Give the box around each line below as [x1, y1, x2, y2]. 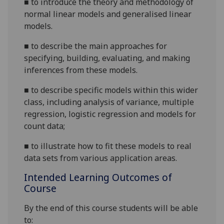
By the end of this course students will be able [24, 202, 198, 214]
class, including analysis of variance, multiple [24, 96, 194, 108]
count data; [24, 120, 65, 132]
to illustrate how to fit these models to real [31, 140, 192, 152]
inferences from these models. [24, 64, 138, 76]
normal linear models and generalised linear [24, 8, 192, 20]
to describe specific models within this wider [31, 84, 198, 96]
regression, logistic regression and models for [24, 108, 196, 120]
